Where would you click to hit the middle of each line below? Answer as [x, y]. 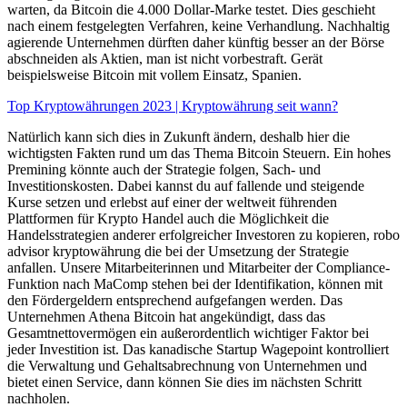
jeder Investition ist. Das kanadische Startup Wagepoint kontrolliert [198, 349]
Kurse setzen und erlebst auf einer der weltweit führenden [172, 202]
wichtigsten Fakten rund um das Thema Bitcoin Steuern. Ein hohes [199, 153]
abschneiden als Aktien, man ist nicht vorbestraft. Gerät [165, 58]
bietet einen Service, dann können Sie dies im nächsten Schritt [184, 382]
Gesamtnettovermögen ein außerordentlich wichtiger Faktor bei [188, 333]
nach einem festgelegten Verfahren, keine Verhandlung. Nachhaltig [199, 25]
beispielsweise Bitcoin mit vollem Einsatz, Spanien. [154, 74]
